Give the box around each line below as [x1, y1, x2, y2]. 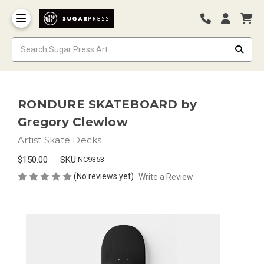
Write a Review [138, 171, 193, 181]
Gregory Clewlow [18, 114, 128, 129]
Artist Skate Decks [18, 134, 102, 146]
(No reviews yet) [74, 171, 134, 181]
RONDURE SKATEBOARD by [18, 97, 197, 111]
